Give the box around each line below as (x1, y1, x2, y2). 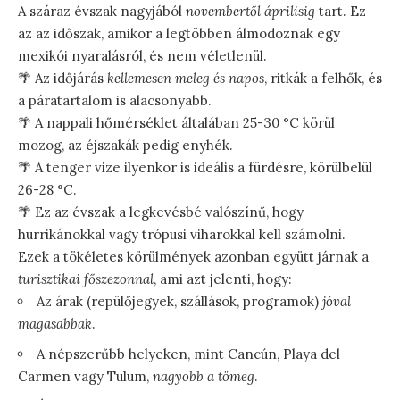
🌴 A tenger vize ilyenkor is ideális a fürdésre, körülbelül (18, 159, 372, 177)
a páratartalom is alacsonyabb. (18, 92, 212, 110)
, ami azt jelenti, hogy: (154, 271, 292, 288)
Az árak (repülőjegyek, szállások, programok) (37, 293, 322, 311)
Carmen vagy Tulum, (18, 368, 153, 386)
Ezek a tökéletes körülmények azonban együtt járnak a (18, 248, 369, 266)
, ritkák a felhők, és (264, 70, 382, 87)
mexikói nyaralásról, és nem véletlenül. (18, 47, 267, 65)
